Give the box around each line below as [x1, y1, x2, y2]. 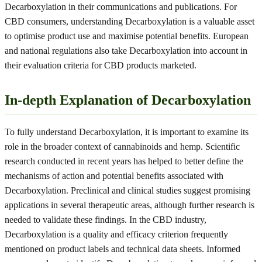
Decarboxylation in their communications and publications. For [5, 2, 237, 12]
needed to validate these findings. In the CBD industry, [5, 215, 206, 225]
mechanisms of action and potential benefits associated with [5, 171, 223, 181]
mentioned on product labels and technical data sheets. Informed [5, 244, 240, 254]
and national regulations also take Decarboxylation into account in [5, 46, 247, 56]
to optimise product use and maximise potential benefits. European [5, 31, 249, 41]
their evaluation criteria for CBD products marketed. [5, 60, 196, 70]
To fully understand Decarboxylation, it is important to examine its [5, 127, 249, 137]
